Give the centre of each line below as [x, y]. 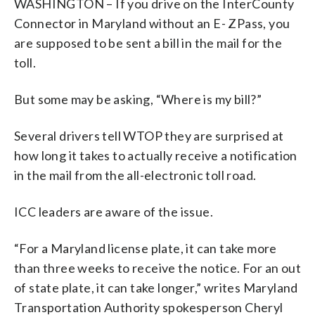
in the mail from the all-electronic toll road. [135, 175]
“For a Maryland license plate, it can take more [146, 248]
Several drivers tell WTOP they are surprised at [149, 135]
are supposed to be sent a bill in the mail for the [148, 43]
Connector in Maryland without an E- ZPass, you [152, 23]
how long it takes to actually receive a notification [156, 155]
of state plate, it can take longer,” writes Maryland [156, 287]
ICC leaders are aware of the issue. [114, 211]
